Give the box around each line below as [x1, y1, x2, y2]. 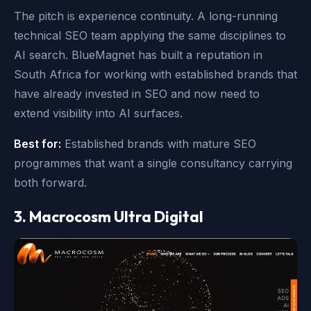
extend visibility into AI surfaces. [14, 106, 183, 121]
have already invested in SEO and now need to [14, 87, 260, 101]
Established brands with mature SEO [61, 137, 256, 151]
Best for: [14, 137, 61, 151]
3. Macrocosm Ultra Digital [14, 207, 203, 227]
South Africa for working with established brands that [14, 67, 297, 82]
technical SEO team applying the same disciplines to [14, 28, 286, 43]
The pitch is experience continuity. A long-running [14, 9, 278, 24]
